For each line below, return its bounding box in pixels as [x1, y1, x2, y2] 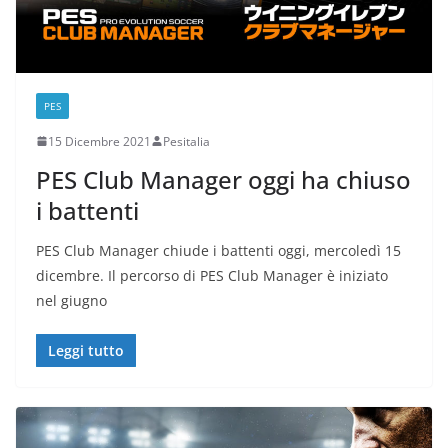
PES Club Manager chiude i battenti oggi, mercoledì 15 [36, 240, 401, 260]
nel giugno [36, 290, 107, 310]
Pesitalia [163, 132, 210, 150]
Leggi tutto [48, 340, 124, 360]
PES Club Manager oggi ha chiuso [36, 162, 411, 196]
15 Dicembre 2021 [48, 132, 151, 150]
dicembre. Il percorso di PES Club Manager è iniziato [36, 265, 388, 285]
